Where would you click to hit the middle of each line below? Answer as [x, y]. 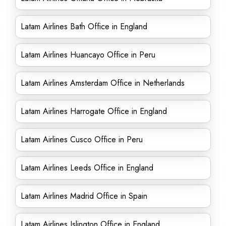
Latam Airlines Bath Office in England [84, 26]
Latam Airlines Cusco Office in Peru [82, 139]
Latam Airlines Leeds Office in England [87, 168]
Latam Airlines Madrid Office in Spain [84, 196]
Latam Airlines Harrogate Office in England [94, 111]
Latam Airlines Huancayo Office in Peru [88, 55]
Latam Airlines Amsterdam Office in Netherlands [103, 83]
